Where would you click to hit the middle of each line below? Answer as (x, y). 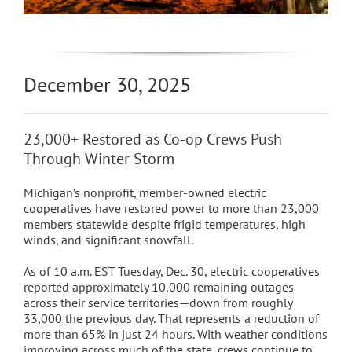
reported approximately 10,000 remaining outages (158, 287)
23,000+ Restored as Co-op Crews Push (152, 139)
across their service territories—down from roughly (158, 303)
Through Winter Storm (99, 159)
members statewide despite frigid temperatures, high (164, 224)
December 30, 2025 (107, 85)
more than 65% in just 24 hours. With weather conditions (175, 334)
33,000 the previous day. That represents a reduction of (171, 319)
